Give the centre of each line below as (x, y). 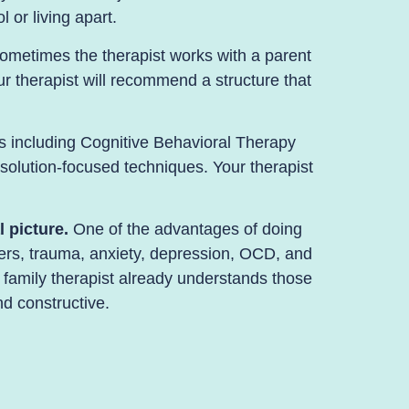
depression (190, 254)
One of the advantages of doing (185, 230)
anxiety (115, 254)
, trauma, (55, 254)
